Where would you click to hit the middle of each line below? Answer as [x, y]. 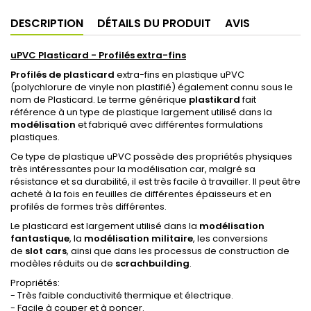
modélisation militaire [138, 238]
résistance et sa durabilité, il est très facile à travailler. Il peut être [155, 182]
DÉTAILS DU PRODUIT [154, 23]
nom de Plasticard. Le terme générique [100, 100]
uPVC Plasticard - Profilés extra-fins [98, 55]
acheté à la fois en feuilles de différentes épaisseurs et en [141, 194]
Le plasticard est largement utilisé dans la [105, 226]
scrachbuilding [152, 263]
